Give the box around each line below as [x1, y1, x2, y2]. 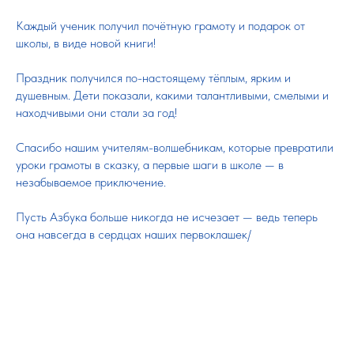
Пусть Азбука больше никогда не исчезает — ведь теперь [16, 209, 318, 224]
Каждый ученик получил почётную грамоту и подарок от [16, 18, 305, 33]
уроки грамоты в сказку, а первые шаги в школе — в [16, 157, 284, 172]
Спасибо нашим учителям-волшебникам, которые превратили [16, 140, 333, 155]
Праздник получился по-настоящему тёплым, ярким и [16, 70, 291, 85]
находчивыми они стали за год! [16, 105, 177, 120]
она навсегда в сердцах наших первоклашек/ [16, 227, 251, 242]
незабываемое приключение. [16, 175, 166, 190]
